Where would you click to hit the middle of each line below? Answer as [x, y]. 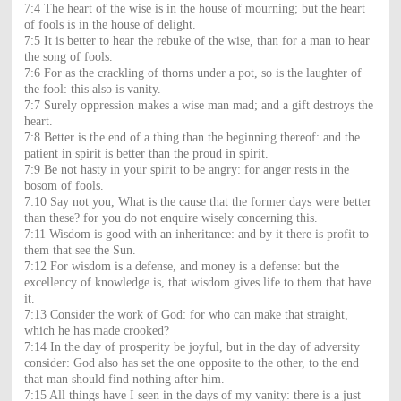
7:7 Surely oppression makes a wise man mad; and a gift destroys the [198, 105]
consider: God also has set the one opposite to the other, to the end [191, 363]
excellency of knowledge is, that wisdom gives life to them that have [197, 282]
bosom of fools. [64, 185]
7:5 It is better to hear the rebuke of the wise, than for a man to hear [196, 40]
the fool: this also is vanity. [92, 89]
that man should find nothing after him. [124, 379]
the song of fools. [68, 56]
